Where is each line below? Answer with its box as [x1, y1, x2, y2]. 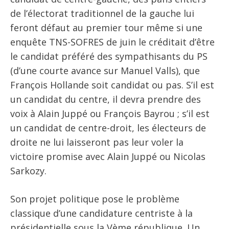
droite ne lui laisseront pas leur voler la [10, 136, 184, 149]
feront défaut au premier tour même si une [10, 21, 202, 34]
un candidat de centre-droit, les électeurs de [10, 122, 206, 134]
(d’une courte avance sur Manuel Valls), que [10, 64, 200, 77]
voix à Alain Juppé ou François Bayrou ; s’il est [10, 107, 210, 120]
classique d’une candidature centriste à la [10, 207, 193, 220]
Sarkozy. [10, 165, 47, 177]
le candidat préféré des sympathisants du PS [10, 50, 208, 63]
